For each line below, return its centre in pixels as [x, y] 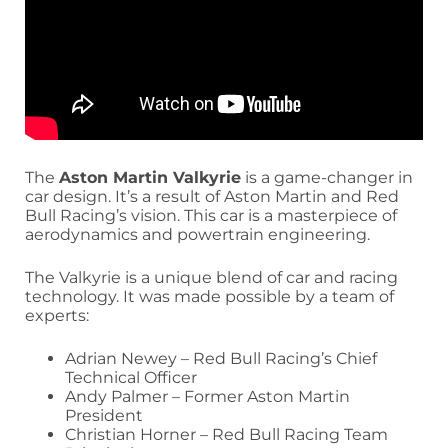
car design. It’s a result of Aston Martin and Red [212, 197]
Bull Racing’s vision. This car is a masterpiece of [211, 216]
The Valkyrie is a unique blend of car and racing [211, 278]
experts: [57, 316]
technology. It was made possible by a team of [209, 297]
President [104, 416]
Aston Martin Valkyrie [150, 178]
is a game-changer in [327, 178]
